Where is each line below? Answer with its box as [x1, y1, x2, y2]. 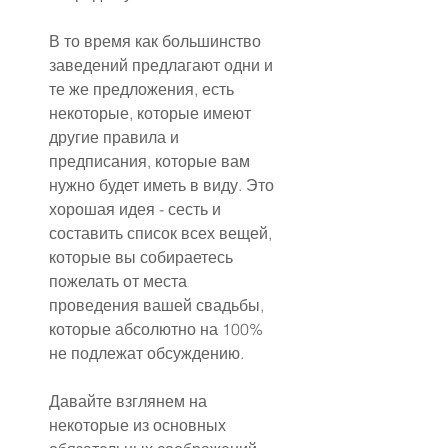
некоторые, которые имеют [49, 103, 255, 124]
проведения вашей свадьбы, [49, 295, 268, 316]
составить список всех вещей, [49, 223, 276, 244]
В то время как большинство [49, 31, 265, 52]
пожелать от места [49, 271, 191, 292]
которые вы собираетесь [49, 247, 237, 268]
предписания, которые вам [49, 151, 254, 172]
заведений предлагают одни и [49, 55, 277, 76]
